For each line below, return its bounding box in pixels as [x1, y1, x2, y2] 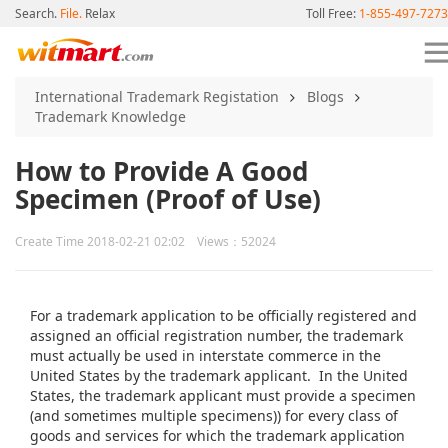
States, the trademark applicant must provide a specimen [30, 386, 416, 405]
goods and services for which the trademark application [30, 426, 405, 445]
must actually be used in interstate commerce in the [30, 346, 381, 365]
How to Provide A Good [15, 153, 308, 189]
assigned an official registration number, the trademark [30, 326, 403, 345]
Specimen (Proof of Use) [15, 181, 321, 217]
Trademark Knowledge [35, 107, 186, 126]
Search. [15, 5, 60, 22]
